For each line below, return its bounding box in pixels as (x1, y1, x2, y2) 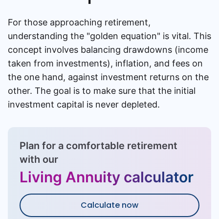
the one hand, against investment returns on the (8, 72, 209, 82)
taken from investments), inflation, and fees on (8, 58, 203, 68)
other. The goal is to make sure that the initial (8, 86, 196, 96)
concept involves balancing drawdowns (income (8, 44, 208, 55)
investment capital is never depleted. (8, 99, 160, 109)
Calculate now (81, 199, 138, 211)
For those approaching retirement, (8, 17, 151, 27)
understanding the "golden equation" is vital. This (8, 31, 211, 41)
